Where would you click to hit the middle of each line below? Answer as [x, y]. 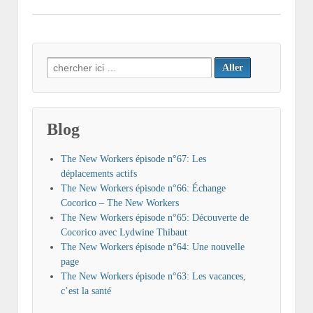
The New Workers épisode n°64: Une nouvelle [153, 247]
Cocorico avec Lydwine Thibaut [124, 233]
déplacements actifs [99, 174]
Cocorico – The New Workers [120, 203]
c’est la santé [86, 291]
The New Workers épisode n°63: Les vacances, [153, 277]
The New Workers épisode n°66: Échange [143, 189]
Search [60, 64]
